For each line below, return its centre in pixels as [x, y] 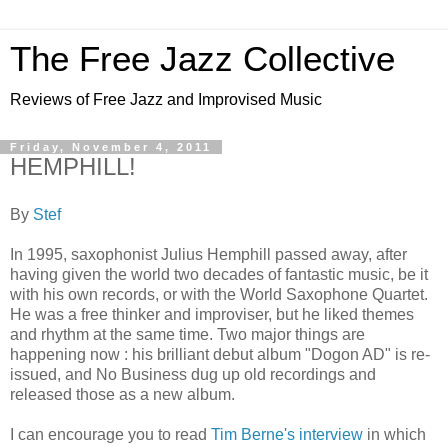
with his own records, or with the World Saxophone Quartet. [219, 294]
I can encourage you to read [110, 434]
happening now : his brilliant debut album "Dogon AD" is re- [220, 354]
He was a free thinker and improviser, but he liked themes [212, 314]
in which [394, 434]
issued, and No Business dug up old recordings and [193, 374]
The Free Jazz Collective [202, 59]
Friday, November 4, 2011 [111, 147]
